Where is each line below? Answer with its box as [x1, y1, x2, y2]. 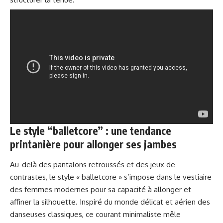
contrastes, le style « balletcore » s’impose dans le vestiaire [10, 172, 212, 182]
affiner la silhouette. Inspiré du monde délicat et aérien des [10, 197, 210, 207]
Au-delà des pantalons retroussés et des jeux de [10, 159, 175, 169]
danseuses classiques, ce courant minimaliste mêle [10, 209, 181, 219]
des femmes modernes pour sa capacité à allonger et [10, 184, 191, 194]
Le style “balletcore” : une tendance [10, 123, 171, 137]
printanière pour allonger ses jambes [10, 137, 177, 151]
